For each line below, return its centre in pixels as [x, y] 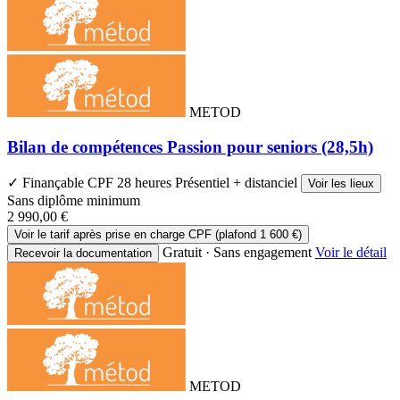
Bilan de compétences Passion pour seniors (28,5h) [190, 147]
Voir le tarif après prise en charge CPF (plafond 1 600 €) [158, 234]
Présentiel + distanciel [238, 182]
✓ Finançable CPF [62, 182]
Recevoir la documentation [83, 253]
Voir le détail [351, 252]
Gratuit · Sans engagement [237, 252]
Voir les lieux [341, 183]
